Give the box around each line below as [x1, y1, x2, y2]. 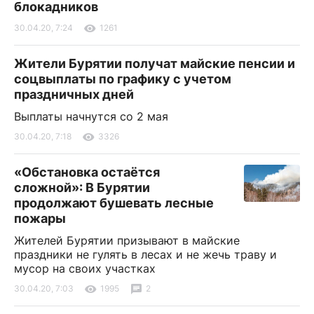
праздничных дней [14, 86, 134, 102]
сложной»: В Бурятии [14, 179, 150, 195]
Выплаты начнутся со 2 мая [14, 109, 168, 123]
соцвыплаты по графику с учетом [14, 71, 231, 86]
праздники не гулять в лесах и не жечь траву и [14, 247, 277, 261]
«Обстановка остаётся [14, 164, 160, 179]
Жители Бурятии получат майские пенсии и [14, 55, 295, 71]
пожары [14, 210, 66, 226]
